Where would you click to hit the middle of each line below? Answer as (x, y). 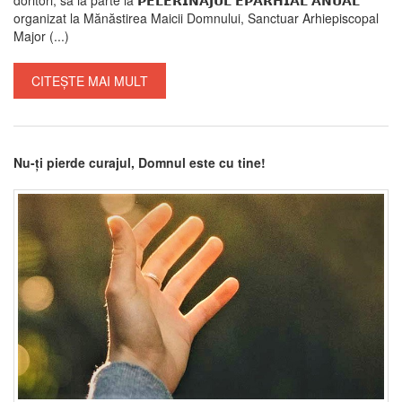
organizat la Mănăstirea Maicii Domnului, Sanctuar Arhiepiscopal (196, 17)
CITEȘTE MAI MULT (90, 80)
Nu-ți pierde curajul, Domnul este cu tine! (140, 162)
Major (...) (41, 35)
